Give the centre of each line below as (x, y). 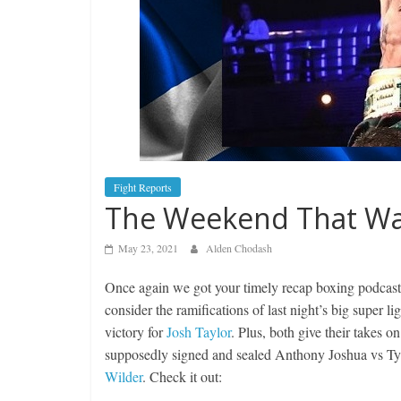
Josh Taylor (199, 332)
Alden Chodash (239, 248)
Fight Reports (143, 187)
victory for (136, 332)
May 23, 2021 (148, 248)
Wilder (124, 376)
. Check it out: (182, 376)
